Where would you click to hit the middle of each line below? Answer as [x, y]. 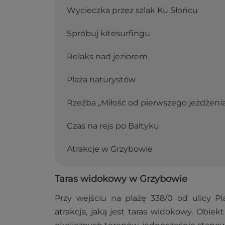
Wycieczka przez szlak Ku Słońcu [132, 11]
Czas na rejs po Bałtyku [113, 126]
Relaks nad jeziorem [107, 57]
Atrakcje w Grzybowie [110, 149]
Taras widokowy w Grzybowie [121, 179]
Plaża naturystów [101, 80]
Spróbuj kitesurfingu [108, 34]
